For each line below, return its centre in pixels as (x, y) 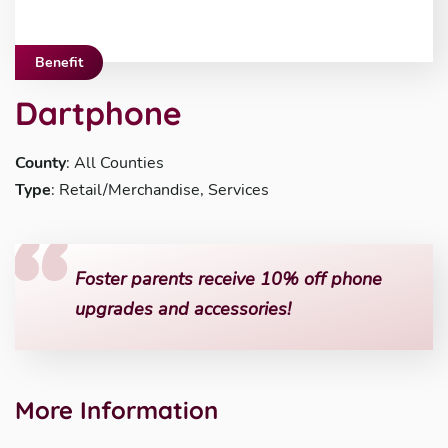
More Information (116, 410)
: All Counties (115, 163)
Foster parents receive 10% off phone (228, 279)
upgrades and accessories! (183, 309)
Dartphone (98, 113)
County (40, 163)
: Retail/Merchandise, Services (160, 190)
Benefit (59, 62)
